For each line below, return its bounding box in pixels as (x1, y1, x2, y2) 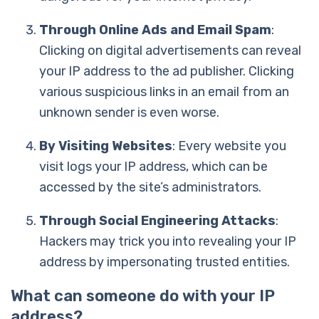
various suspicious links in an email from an (39, 83, 289, 100)
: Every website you (172, 137, 286, 154)
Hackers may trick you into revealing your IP (39, 233, 296, 249)
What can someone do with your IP (11, 286, 275, 305)
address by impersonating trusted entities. (39, 253, 290, 270)
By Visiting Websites (39, 137, 172, 154)
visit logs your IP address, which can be (39, 158, 268, 174)
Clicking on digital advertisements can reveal (39, 42, 301, 58)
